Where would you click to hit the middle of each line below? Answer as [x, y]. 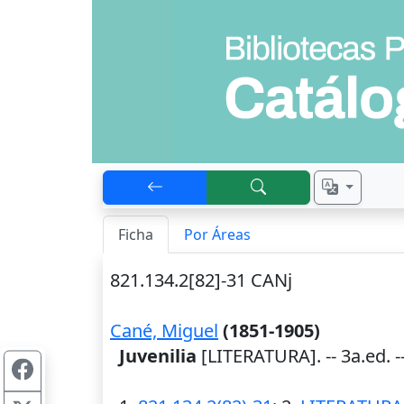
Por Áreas [217, 234]
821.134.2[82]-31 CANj [201, 280]
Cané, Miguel [164, 331]
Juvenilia [158, 356]
